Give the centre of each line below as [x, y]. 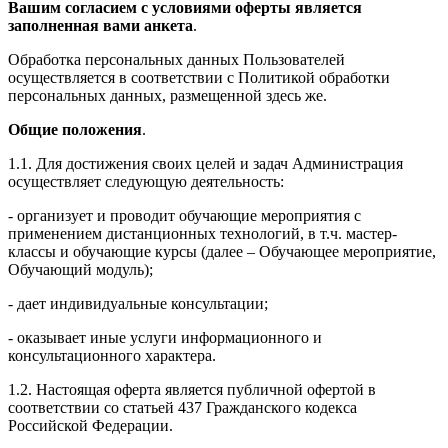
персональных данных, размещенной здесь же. [167, 95]
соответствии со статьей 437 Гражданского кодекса [182, 407]
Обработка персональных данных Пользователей [176, 59]
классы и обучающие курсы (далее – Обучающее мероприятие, [222, 251]
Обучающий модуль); [80, 269]
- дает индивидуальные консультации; [138, 303]
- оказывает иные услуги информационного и [165, 337]
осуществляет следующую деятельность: [146, 181]
